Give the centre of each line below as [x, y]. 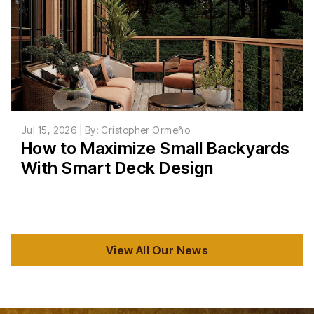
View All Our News [157, 251]
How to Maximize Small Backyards [156, 149]
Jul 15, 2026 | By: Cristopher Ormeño [106, 130]
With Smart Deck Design [117, 168]
